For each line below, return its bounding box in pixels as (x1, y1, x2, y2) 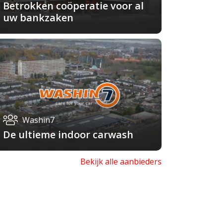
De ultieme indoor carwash (3, 128, 133, 142)
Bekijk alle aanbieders (80, 156, 162, 167)
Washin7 (22, 114, 55, 126)
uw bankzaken (3, 10, 73, 24)
